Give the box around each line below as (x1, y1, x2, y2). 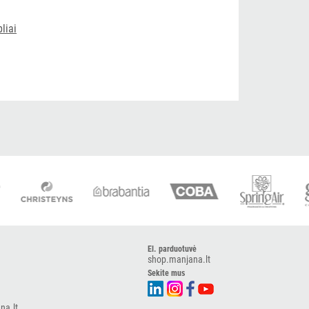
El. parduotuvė (147, 244, 197, 254)
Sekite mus (147, 268, 185, 278)
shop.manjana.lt (147, 254, 210, 265)
